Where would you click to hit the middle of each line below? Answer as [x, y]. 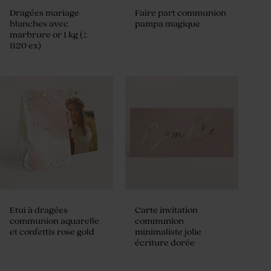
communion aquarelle [54, 221]
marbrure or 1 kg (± [49, 35]
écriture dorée [165, 243]
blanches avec [39, 24]
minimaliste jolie [168, 232]
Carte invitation [167, 211]
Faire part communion [181, 13]
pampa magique [168, 24]
